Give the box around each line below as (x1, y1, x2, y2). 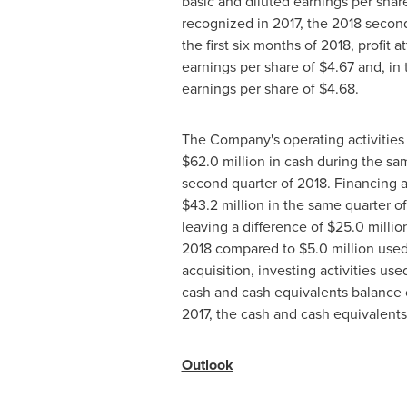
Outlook (181, 354, 233, 375)
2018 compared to (181, 238, 299, 258)
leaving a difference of (181, 216, 327, 236)
